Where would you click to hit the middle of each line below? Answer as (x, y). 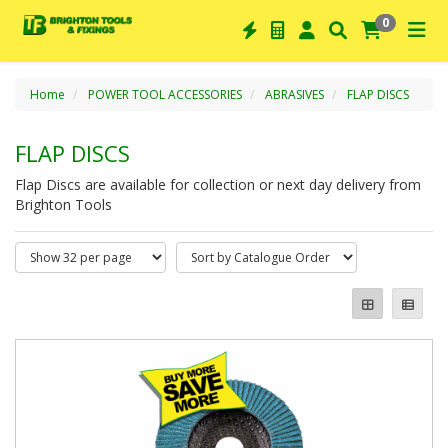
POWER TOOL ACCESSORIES (165, 94)
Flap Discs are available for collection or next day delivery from (218, 184)
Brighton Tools (63, 204)
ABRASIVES (294, 94)
